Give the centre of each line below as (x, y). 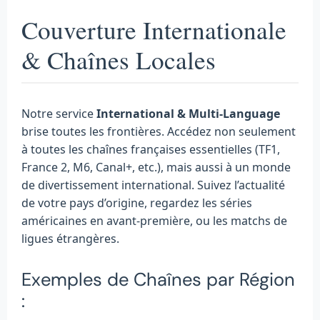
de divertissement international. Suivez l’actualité (153, 185)
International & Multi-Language (188, 113)
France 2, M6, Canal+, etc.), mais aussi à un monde (156, 167)
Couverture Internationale (154, 29)
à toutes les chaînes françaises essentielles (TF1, (151, 149)
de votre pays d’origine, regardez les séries (137, 202)
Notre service (59, 113)
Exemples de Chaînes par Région (158, 279)
